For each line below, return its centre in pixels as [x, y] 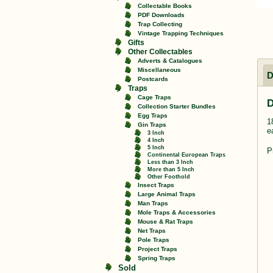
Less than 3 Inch [170, 162]
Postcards [153, 79]
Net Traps [152, 231]
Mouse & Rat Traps [165, 222]
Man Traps [153, 203]
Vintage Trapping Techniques [181, 33]
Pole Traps [154, 240]
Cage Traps [154, 97]
